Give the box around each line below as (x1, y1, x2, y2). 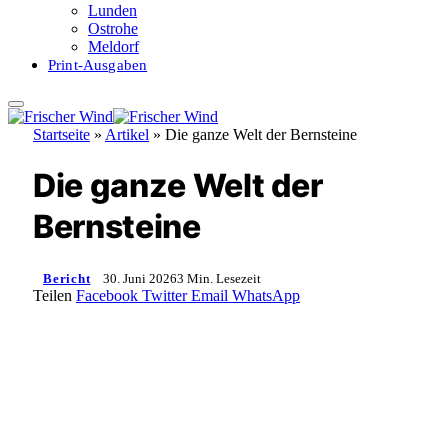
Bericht (43, 270, 91, 286)
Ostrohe (88, 20, 138, 37)
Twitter (142, 286, 187, 304)
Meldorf (88, 38, 139, 55)
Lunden (88, 2, 137, 19)
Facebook (76, 286, 138, 304)
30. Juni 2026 (103, 270, 178, 286)
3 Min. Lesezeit (177, 270, 262, 286)
